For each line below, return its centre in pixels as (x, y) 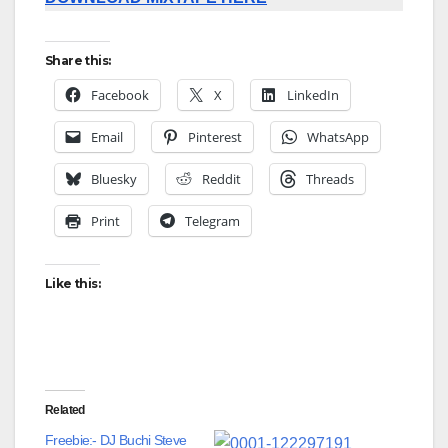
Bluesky (114, 178)
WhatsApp (338, 136)
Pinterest (215, 136)
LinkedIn (313, 94)
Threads (330, 178)
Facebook (120, 94)
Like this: (72, 283)
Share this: (78, 60)
